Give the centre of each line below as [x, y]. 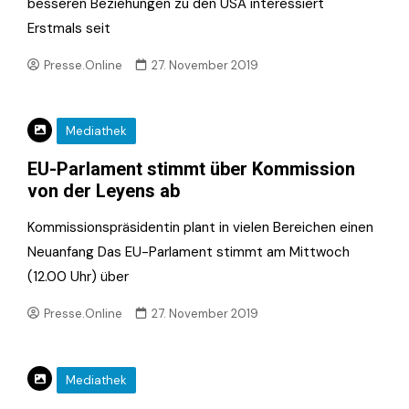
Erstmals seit [69, 28]
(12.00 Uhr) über [78, 277]
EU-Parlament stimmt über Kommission [191, 169]
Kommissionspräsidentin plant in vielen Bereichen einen [200, 228]
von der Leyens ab [104, 191]
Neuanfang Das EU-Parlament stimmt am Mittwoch [189, 252]
